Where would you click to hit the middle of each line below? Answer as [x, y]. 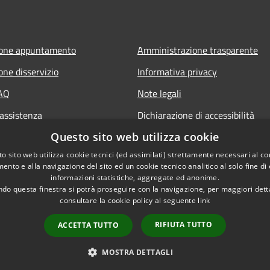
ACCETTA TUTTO [88, 225]
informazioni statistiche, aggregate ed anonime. [135, 177]
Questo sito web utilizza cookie [135, 137]
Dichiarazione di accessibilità [196, 115]
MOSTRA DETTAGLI [138, 252]
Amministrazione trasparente [198, 50]
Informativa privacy [177, 71]
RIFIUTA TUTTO [184, 224]
